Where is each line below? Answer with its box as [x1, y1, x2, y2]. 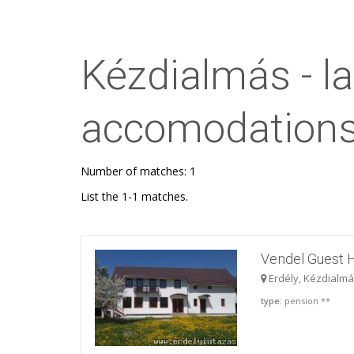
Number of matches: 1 [81, 164, 196, 179]
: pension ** [280, 295, 331, 307]
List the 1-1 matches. [81, 189, 188, 204]
